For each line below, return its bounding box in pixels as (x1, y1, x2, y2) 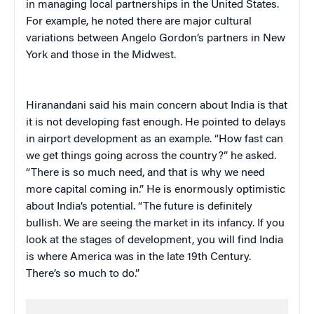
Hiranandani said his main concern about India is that (26, 100, 287, 111)
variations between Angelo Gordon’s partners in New (26, 32, 285, 44)
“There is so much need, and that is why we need (26, 167, 265, 179)
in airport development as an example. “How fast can (26, 133, 283, 145)
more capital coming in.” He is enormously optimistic (26, 184, 285, 196)
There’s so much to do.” (26, 268, 139, 280)
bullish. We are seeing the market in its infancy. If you (26, 217, 285, 229)
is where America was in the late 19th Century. (26, 251, 251, 263)
